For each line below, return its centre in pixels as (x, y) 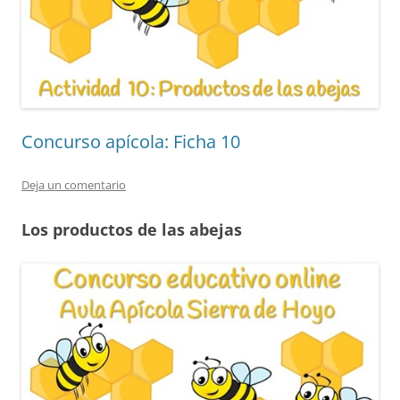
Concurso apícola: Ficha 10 (131, 141)
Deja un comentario (74, 184)
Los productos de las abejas (132, 229)
